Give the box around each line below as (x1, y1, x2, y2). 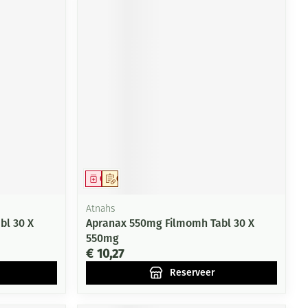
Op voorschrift (116, 173, 171, 184)
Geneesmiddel (100, 173, 155, 184)
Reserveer (169, 266, 214, 278)
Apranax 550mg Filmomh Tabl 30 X (86, 216, 255, 230)
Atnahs (86, 203, 115, 214)
